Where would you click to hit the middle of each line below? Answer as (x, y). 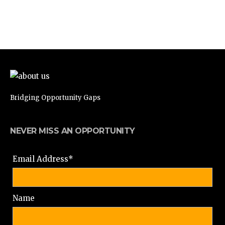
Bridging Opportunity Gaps (55, 98)
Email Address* (43, 159)
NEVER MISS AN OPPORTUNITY (73, 131)
